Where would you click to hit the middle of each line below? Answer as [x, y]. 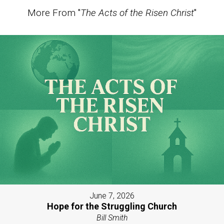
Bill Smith [112, 217]
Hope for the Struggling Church [112, 206]
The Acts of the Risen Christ [137, 12]
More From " [54, 12]
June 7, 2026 [112, 195]
